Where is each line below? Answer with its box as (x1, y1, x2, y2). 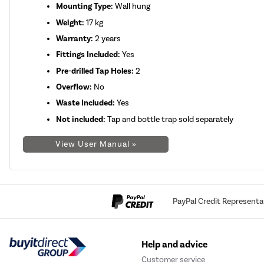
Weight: (56, 17, 85, 28)
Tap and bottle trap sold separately (105, 114, 234, 124)
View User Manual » (55, 138, 137, 149)
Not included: (56, 114, 106, 124)
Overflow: (56, 82, 93, 92)
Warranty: (56, 33, 94, 44)
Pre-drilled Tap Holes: (56, 65, 134, 76)
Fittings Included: (56, 49, 121, 60)
